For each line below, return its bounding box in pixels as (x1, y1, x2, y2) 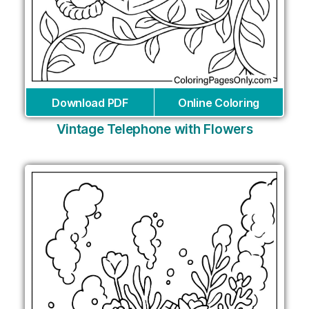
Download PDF (52, 96, 128, 110)
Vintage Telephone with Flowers (56, 121, 253, 138)
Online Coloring (178, 96, 259, 110)
